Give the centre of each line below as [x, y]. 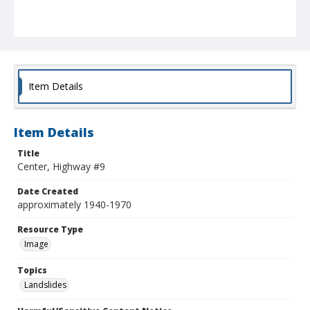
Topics [32, 271]
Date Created [48, 192]
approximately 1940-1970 [74, 205]
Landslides [45, 285]
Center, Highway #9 [61, 167]
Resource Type [50, 230]
